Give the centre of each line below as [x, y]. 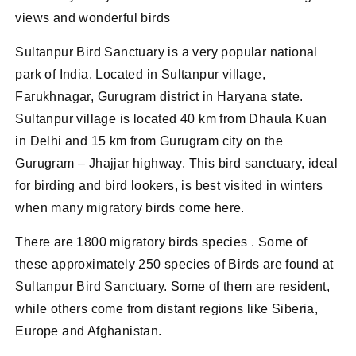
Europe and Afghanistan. [89, 331]
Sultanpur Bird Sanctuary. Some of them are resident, [173, 286]
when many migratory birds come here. [130, 207]
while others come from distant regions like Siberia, [167, 308]
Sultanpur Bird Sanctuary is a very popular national [166, 52]
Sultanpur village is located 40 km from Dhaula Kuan [171, 118]
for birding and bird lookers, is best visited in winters [169, 185]
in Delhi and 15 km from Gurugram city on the [149, 141]
